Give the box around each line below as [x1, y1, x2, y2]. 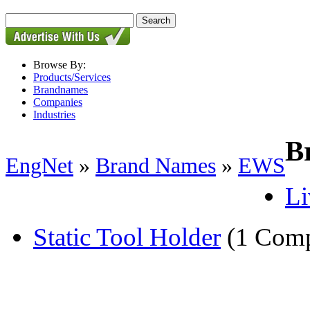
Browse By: [33, 59, 86, 71]
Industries [33, 109, 75, 120]
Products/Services [33, 71, 111, 83]
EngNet [6, 153, 73, 179]
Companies [33, 96, 82, 108]
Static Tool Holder [33, 222, 221, 251]
